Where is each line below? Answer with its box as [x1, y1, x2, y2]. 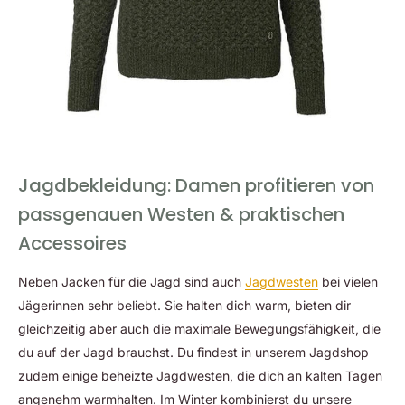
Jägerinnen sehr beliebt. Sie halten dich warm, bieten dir [18, 297, 351, 314]
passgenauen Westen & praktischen [18, 202, 344, 228]
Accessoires [18, 231, 127, 257]
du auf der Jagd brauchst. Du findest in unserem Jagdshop [18, 344, 369, 361]
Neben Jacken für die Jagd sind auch [18, 274, 245, 290]
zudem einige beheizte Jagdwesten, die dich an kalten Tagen [18, 368, 382, 384]
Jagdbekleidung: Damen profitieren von [18, 173, 374, 199]
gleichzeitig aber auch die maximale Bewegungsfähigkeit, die [18, 321, 381, 337]
